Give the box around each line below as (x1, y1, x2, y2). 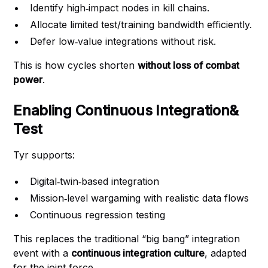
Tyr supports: (13, 149, 75, 161)
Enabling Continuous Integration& (13, 102, 239, 119)
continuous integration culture (71, 247, 205, 259)
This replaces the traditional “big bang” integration (13, 233, 240, 245)
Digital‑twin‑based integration (30, 175, 160, 187)
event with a (13, 247, 72, 259)
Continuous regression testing (30, 209, 166, 221)
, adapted (205, 247, 247, 259)
